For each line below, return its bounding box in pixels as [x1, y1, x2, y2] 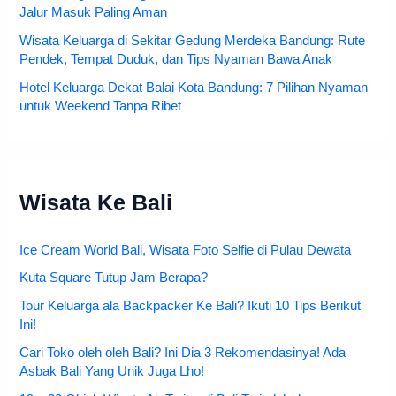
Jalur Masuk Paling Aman [19, 4, 168, 19]
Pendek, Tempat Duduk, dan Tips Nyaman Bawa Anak [19, 51, 333, 66]
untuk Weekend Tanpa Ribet [19, 98, 182, 113]
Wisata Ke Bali [19, 190, 173, 215]
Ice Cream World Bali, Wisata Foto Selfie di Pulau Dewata [19, 242, 352, 257]
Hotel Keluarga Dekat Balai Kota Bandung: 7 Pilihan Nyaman [19, 80, 369, 95]
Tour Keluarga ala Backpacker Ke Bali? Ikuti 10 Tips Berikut [19, 299, 362, 314]
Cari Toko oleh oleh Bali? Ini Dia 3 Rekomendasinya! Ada [19, 346, 346, 361]
